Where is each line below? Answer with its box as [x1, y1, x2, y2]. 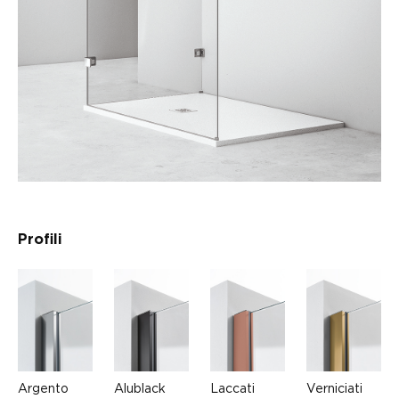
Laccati [210, 381, 255, 395]
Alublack [114, 381, 166, 395]
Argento [18, 381, 69, 395]
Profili [18, 232, 62, 248]
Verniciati [306, 381, 362, 395]
